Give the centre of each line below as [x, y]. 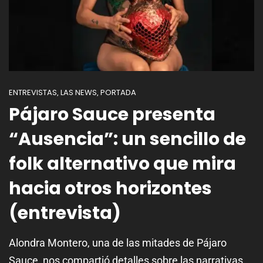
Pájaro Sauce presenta [112, 115]
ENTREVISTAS [33, 93]
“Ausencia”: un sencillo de [127, 139]
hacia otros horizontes [110, 189]
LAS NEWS [79, 93]
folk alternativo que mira [122, 164]
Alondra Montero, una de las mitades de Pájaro [118, 243]
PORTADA [118, 93]
